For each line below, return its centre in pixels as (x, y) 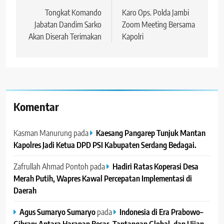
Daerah (25, 190)
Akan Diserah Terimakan (65, 36)
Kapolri (133, 36)
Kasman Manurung (43, 132)
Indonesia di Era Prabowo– (161, 211)
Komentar (36, 106)
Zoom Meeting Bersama (158, 24)
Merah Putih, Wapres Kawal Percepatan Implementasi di (103, 178)
